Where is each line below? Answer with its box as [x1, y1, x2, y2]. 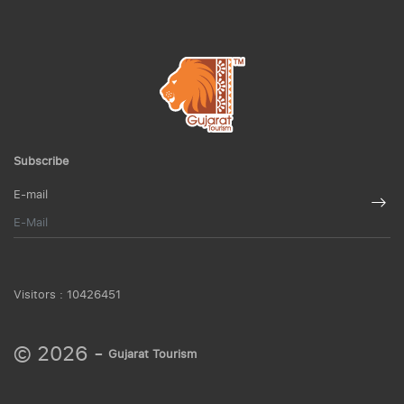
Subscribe [14, 152, 69, 169]
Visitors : [14, 285, 67, 302]
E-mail [14, 186, 48, 202]
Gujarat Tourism [108, 344, 197, 362]
